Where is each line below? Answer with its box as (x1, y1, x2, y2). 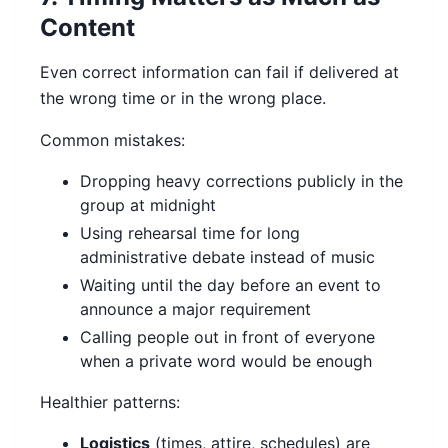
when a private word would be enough (80, 351, 372, 372)
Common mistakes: (40, 130, 185, 151)
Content (40, 13, 135, 43)
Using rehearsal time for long (80, 223, 300, 244)
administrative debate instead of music (80, 247, 375, 268)
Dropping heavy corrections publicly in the (80, 171, 403, 192)
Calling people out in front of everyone (80, 327, 375, 348)
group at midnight (80, 195, 216, 216)
